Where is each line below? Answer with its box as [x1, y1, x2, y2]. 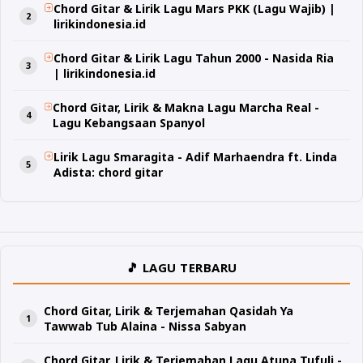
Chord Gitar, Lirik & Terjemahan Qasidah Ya [44, 302, 293, 318]
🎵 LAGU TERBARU [126, 258, 237, 275]
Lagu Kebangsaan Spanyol [53, 115, 206, 131]
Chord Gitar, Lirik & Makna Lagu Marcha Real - [53, 100, 320, 116]
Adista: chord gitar [53, 164, 163, 181]
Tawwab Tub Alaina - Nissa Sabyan [44, 318, 246, 334]
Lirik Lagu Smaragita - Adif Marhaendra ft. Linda [53, 149, 337, 165]
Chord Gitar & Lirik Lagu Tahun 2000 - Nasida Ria [53, 50, 335, 66]
